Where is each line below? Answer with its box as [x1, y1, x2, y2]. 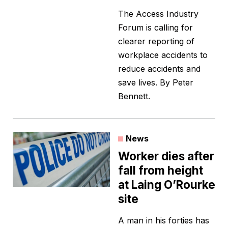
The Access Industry [118, 9, 198, 19]
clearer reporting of [118, 36, 194, 47]
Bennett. [118, 91, 150, 102]
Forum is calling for [118, 22, 193, 33]
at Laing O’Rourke [118, 178, 215, 192]
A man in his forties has [118, 215, 209, 226]
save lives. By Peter [118, 77, 193, 88]
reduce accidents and [118, 64, 201, 74]
